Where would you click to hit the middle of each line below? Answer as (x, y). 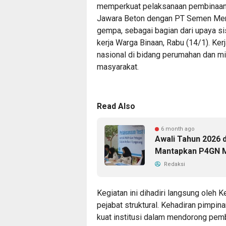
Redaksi (174, 164)
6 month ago (178, 129)
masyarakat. (118, 67)
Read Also (116, 106)
